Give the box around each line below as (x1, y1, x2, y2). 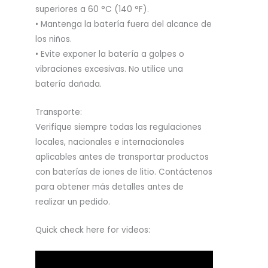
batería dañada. (35, 78, 102, 90)
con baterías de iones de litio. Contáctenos (35, 166, 212, 178)
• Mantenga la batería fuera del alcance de (35, 19, 212, 31)
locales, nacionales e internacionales (35, 136, 184, 148)
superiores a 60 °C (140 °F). (35, 4, 149, 16)
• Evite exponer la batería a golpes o (35, 48, 184, 60)
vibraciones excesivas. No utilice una (35, 63, 183, 75)
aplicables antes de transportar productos (35, 151, 209, 163)
